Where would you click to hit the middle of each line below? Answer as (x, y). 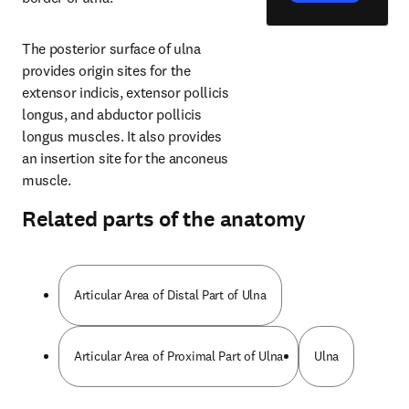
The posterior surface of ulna (111, 48)
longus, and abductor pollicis (112, 114)
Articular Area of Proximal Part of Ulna (179, 356)
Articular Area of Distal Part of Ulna (170, 295)
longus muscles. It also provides (122, 136)
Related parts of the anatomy (164, 219)
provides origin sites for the (106, 70)
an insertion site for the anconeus (126, 158)
